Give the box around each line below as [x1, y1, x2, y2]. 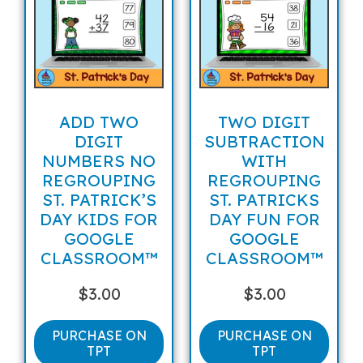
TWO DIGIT [218, 111, 310, 132]
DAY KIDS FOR [40, 208, 158, 229]
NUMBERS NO [42, 150, 156, 171]
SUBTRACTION [203, 130, 325, 152]
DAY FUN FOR [208, 208, 320, 229]
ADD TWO [59, 111, 139, 132]
